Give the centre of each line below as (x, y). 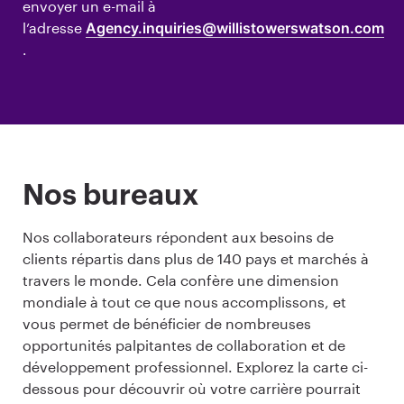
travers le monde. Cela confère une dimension (181, 280)
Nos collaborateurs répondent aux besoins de (178, 236)
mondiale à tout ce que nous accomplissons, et (184, 301)
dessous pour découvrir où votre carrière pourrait (192, 388)
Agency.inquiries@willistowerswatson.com (235, 28)
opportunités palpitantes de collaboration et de (184, 344)
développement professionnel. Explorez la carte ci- (195, 366)
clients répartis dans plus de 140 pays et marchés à (196, 258)
